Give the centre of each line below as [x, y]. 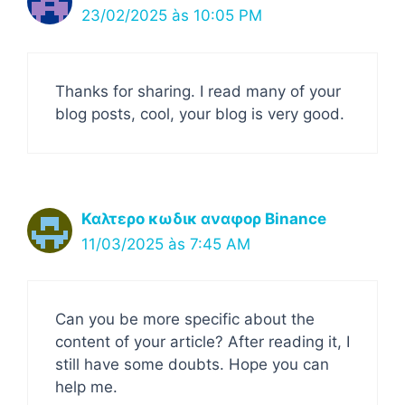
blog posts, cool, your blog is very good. [200, 113]
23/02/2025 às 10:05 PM [172, 15]
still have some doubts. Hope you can [192, 364]
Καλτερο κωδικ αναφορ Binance [204, 218]
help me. [86, 387]
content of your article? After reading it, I [202, 342]
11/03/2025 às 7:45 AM [166, 244]
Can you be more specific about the [185, 319]
